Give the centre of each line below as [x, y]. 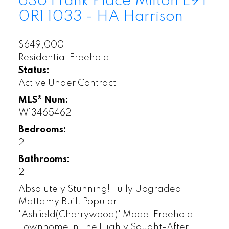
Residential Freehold [64, 58]
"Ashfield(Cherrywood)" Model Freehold [106, 214]
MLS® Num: [43, 100]
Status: [34, 70]
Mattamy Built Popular [67, 202]
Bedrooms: [42, 130]
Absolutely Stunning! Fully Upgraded [100, 189]
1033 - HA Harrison [115, 17]
